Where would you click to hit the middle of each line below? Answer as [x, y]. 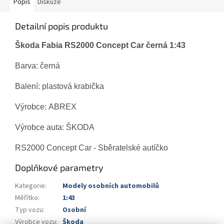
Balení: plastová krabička [59, 86]
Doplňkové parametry [59, 168]
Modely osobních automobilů [111, 186]
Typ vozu [29, 210]
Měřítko [26, 198]
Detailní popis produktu [61, 26]
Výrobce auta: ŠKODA [56, 127]
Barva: [27, 66]
